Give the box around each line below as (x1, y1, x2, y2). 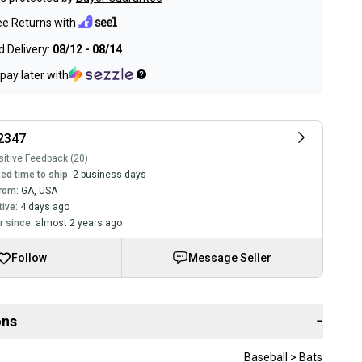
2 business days (72, 168, 146, 180)
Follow (11, 250, 47, 264)
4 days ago (19, 200, 69, 213)
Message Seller (188, 250, 272, 264)
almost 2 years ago (35, 217, 122, 229)
